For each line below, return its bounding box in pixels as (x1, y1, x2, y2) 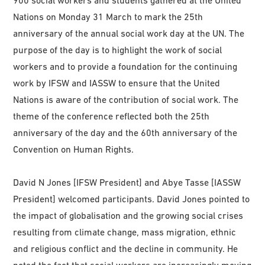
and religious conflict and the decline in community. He (13, 243, 238, 254)
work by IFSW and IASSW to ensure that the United (13, 77, 221, 88)
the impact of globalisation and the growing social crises (13, 209, 244, 221)
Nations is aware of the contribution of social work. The (13, 93, 239, 105)
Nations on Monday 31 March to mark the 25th (13, 11, 203, 22)
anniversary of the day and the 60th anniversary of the (13, 127, 238, 138)
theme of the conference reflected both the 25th (13, 110, 210, 121)
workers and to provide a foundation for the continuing (13, 60, 238, 72)
